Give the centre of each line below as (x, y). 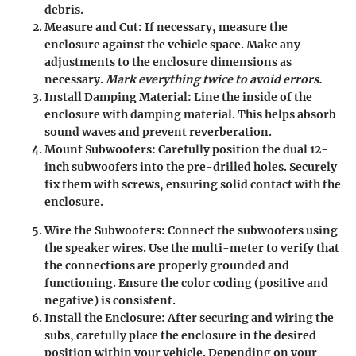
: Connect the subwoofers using (250, 230)
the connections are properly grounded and (167, 265)
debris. (64, 9)
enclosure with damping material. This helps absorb (190, 114)
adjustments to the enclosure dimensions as (168, 62)
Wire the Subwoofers (103, 230)
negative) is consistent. (110, 300)
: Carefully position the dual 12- (240, 149)
